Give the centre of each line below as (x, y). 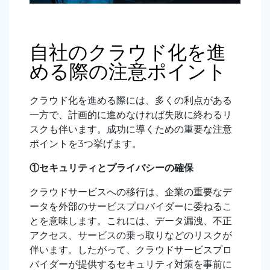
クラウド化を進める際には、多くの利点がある (131, 101)
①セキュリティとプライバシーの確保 (111, 168)
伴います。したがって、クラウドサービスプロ (131, 250)
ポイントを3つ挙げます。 (86, 144)
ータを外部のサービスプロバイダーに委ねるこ (131, 207)
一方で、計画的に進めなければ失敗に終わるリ (131, 115)
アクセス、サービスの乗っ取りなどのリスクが (131, 236)
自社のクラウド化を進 (128, 52)
